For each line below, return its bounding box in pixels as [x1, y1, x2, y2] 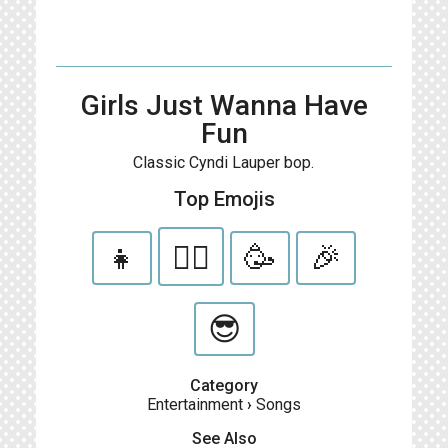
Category [190, 376, 258, 395]
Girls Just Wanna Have [80, 89, 368, 122]
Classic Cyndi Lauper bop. [133, 153, 315, 172]
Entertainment [147, 395, 243, 414]
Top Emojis [173, 187, 275, 211]
